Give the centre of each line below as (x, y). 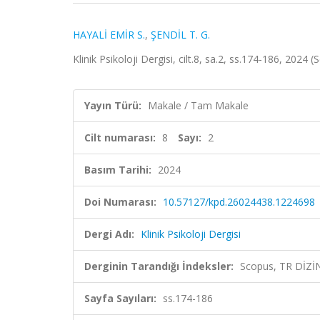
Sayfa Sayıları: (120, 298)
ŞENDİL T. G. (180, 35)
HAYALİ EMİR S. (109, 35)
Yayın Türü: (113, 105)
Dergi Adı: (109, 234)
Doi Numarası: (120, 202)
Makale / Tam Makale (198, 105)
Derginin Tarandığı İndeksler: (159, 266)
